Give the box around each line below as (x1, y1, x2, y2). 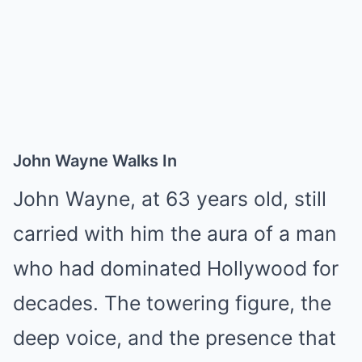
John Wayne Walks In (13, 150, 177, 170)
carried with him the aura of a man (13, 221, 337, 246)
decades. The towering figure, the (13, 290, 331, 315)
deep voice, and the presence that (13, 325, 336, 350)
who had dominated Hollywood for (13, 255, 339, 280)
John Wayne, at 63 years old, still (13, 186, 326, 211)
